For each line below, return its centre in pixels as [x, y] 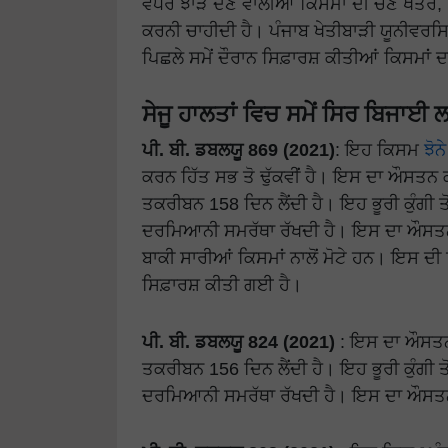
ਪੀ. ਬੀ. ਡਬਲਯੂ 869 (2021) [238, 150]
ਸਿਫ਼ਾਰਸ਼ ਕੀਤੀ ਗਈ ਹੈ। [222, 285]
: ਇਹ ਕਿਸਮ [379, 150]
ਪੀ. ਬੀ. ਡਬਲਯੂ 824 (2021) [238, 342]
